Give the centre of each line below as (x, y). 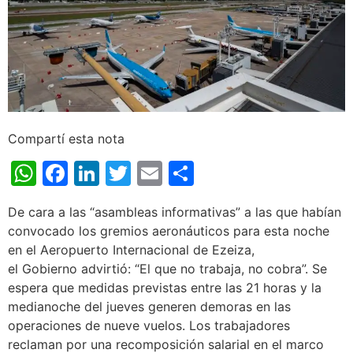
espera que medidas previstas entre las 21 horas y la (165, 287)
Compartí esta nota (66, 138)
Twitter (173, 173)
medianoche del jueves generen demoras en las (149, 306)
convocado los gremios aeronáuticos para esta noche (169, 230)
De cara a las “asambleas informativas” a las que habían (175, 212)
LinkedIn (149, 173)
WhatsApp (98, 173)
